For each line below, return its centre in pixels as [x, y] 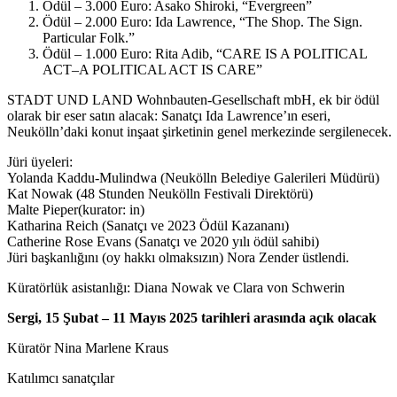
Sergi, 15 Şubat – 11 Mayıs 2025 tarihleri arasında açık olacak [192, 318]
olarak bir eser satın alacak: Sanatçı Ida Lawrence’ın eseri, [169, 116]
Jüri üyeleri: [40, 162]
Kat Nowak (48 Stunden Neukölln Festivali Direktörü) [160, 194]
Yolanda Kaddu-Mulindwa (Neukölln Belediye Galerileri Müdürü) [193, 178]
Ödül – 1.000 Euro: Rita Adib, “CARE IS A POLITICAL [205, 54]
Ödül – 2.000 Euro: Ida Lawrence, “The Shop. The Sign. [202, 22]
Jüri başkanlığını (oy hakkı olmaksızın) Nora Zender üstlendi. [178, 258]
